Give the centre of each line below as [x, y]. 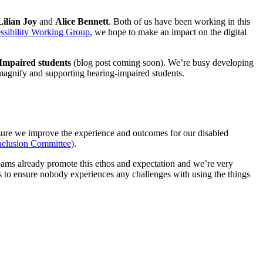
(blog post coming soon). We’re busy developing [162, 63]
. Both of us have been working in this [179, 22]
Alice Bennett [82, 22]
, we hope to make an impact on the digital [168, 32]
